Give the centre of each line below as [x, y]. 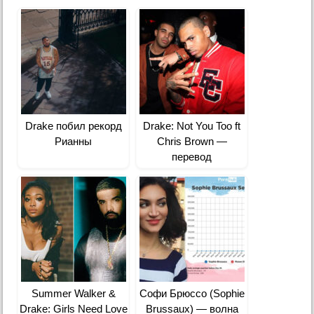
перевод [192, 157]
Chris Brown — [192, 142]
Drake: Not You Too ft [192, 126]
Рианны [74, 142]
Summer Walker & [73, 294]
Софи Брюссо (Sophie [192, 294]
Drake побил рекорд [73, 126]
